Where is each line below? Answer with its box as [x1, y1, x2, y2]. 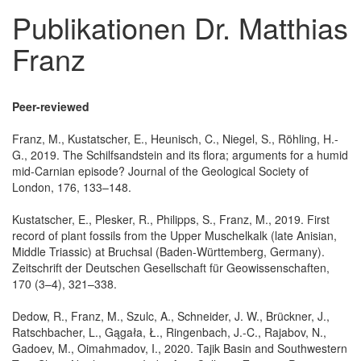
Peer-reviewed [12, 98, 89, 114]
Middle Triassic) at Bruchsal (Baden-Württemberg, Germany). [12, 243, 325, 259]
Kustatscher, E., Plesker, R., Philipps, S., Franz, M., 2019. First [12, 210, 330, 227]
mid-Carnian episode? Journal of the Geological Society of [12, 162, 309, 179]
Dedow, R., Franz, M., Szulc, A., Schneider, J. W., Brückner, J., [12, 307, 330, 324]
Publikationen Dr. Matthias [12, 6, 348, 48]
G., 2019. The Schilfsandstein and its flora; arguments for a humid [12, 146, 348, 163]
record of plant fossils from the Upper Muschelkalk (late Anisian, [12, 226, 337, 243]
